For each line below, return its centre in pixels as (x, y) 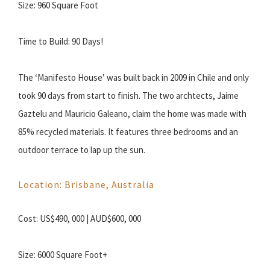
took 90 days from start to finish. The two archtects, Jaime (128, 96)
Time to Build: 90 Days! (61, 42)
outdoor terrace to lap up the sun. (82, 150)
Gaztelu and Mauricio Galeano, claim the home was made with (132, 114)
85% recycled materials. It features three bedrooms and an (128, 132)
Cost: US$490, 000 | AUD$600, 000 (80, 219)
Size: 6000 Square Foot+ (63, 255)
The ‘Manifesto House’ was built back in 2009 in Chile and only (133, 78)
